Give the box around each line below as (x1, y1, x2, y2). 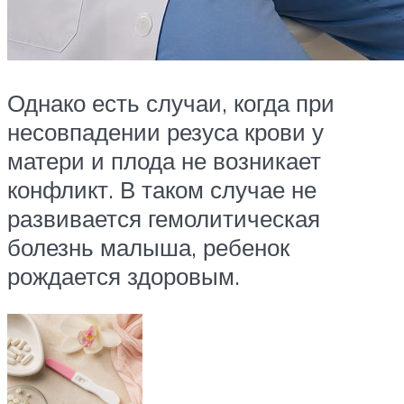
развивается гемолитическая (7, 204, 320, 234)
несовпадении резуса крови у (7, 117, 324, 147)
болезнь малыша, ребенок (7, 233, 289, 262)
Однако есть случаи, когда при (7, 88, 335, 118)
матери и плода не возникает (7, 146, 321, 176)
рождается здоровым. (7, 262, 240, 291)
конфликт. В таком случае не (7, 175, 317, 205)
